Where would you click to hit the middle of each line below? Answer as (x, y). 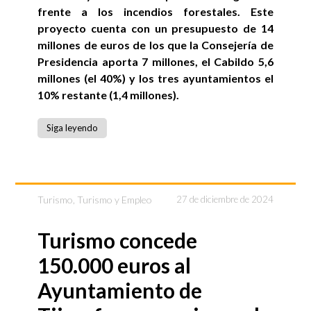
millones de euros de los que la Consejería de (155, 44)
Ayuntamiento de (120, 290)
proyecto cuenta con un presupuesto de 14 (155, 28)
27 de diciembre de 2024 (225, 199)
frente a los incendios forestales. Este (155, 11)
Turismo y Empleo (115, 199)
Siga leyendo (73, 128)
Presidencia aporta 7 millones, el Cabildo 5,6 (155, 61)
